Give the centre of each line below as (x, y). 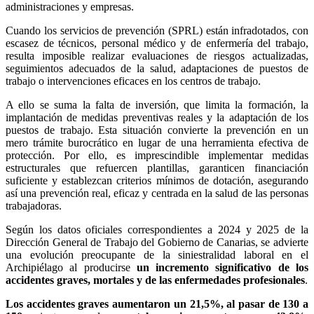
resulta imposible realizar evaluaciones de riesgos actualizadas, (157, 55)
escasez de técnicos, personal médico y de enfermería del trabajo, (157, 43)
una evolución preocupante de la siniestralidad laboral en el (157, 254)
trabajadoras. (35, 205)
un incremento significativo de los (223, 267)
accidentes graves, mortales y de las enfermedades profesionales (155, 280)
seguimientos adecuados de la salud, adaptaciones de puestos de (157, 68)
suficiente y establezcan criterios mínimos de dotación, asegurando (157, 180)
